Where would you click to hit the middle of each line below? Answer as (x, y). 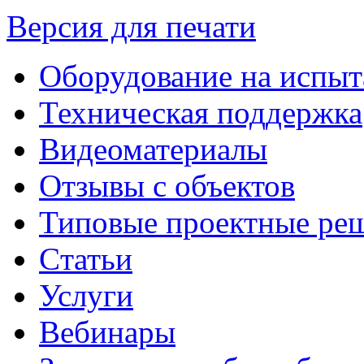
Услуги (86, 295)
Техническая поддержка (201, 112)
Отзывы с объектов (167, 185)
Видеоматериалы (153, 149)
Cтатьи (86, 258)
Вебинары (107, 331)
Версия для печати (131, 26)
